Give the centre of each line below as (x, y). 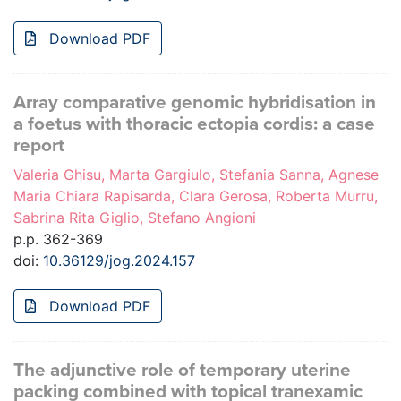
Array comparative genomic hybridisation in (195, 103)
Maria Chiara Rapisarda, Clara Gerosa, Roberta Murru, (196, 196)
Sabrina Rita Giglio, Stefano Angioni (135, 218)
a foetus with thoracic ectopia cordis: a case (194, 124)
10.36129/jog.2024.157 (119, 261)
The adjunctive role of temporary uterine (182, 371)
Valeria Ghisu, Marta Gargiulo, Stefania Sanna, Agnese (196, 175)
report (39, 146)
